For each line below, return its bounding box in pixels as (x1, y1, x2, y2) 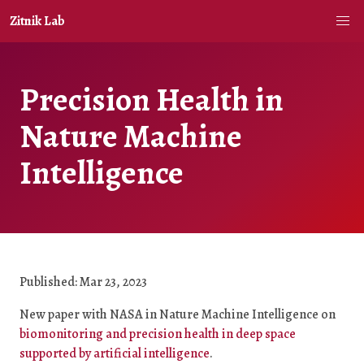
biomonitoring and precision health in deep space (19, 325, 296, 343)
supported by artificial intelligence (19, 344, 210, 362)
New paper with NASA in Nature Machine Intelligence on (19, 305, 336, 323)
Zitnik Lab (10, 12, 65, 30)
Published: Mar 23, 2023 (19, 273, 147, 291)
